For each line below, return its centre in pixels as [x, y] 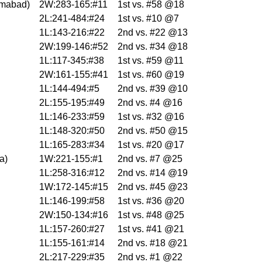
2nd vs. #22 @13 [153, 33]
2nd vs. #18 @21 [153, 243]
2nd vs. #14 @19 [153, 173]
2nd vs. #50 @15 [153, 131]
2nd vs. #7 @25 [150, 159]
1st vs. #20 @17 [151, 145]
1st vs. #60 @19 [151, 75]
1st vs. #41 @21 [151, 229]
